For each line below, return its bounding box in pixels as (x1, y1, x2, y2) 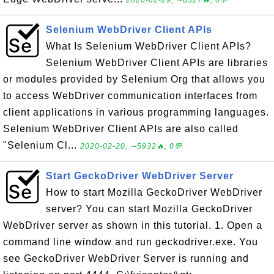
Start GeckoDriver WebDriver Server (46, 171, 234, 181)
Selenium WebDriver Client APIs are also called (3, 124, 239, 134)
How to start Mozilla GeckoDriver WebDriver (46, 187, 262, 198)
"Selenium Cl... (3, 140, 80, 150)
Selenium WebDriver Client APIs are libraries (46, 57, 268, 68)
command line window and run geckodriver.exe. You (3, 237, 258, 247)
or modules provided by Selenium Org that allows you (3, 74, 265, 84)
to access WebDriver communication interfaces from (3, 91, 257, 101)
